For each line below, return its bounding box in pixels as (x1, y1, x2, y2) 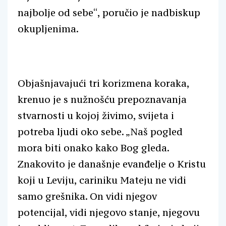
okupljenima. (18, 23, 79, 35)
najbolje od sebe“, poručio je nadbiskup (18, 7, 200, 19)
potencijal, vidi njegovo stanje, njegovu (18, 206, 200, 218)
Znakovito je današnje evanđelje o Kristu (18, 158, 206, 170)
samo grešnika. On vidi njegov (18, 190, 157, 202)
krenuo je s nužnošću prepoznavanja (18, 93, 187, 105)
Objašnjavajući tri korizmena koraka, (18, 77, 189, 89)
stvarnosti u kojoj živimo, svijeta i (18, 109, 174, 122)
